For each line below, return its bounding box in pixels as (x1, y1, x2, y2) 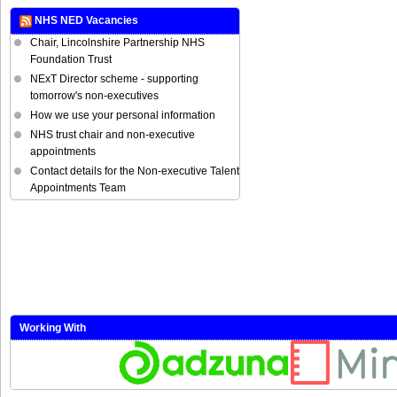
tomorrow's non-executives (30, 89, 159, 102)
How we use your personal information (30, 108, 215, 121)
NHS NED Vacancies (35, 14, 138, 27)
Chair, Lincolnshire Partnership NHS (30, 35, 205, 49)
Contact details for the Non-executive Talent (30, 164, 239, 177)
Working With (19, 321, 86, 334)
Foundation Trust (30, 52, 112, 66)
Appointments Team (30, 181, 126, 194)
